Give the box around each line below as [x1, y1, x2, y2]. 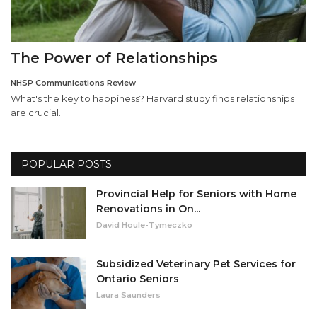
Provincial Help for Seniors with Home [96, 187, 296, 200]
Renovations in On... [96, 202, 200, 215]
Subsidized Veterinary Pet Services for [96, 257, 296, 270]
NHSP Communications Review [11, 77, 136, 88]
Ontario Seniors [96, 272, 179, 285]
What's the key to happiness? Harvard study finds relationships [11, 92, 294, 104]
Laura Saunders [96, 289, 161, 300]
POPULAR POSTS [21, 157, 112, 171]
